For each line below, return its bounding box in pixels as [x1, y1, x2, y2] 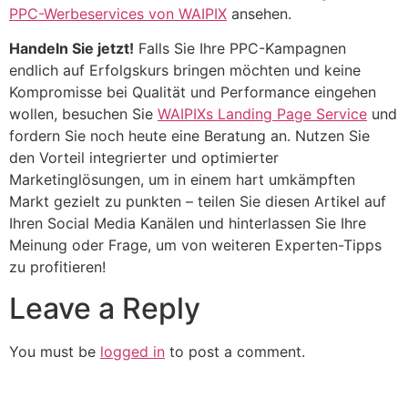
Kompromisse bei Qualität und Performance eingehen [9, 83, 376, 102]
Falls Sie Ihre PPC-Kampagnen [134, 39, 346, 58]
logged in [100, 342, 165, 361]
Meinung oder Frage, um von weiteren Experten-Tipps [9, 236, 382, 255]
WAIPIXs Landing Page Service [158, 105, 367, 124]
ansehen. [227, 4, 291, 23]
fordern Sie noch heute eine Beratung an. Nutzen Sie [9, 127, 370, 146]
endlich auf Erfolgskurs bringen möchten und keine [9, 61, 361, 80]
